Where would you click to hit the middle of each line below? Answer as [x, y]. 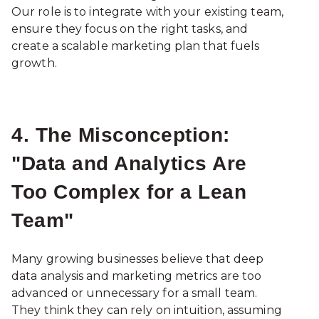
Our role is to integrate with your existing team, [147, 11]
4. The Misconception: [121, 135]
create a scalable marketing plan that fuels [136, 46]
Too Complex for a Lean [129, 192]
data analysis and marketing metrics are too [137, 276]
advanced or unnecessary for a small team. [135, 293]
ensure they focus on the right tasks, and [130, 28]
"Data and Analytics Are [129, 163]
